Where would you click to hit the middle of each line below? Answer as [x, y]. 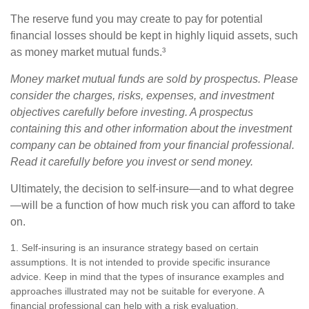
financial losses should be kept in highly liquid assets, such [154, 35]
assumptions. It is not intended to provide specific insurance [140, 262]
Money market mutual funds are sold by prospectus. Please [154, 79]
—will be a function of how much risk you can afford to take [153, 205]
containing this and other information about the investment [151, 128]
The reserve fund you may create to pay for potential [137, 19]
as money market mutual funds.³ [88, 52]
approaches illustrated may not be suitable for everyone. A [137, 291]
